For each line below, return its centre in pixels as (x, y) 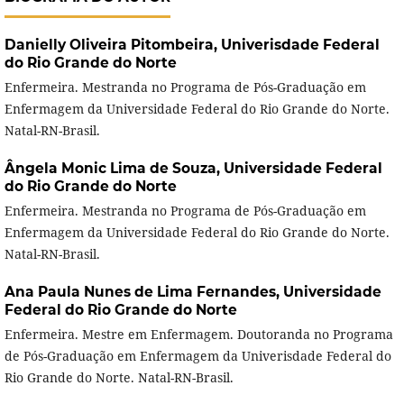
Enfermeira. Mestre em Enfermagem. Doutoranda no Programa (198, 335)
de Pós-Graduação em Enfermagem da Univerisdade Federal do (197, 356)
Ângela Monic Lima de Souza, (114, 169)
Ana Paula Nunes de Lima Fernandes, (143, 292)
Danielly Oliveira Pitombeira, (112, 45)
